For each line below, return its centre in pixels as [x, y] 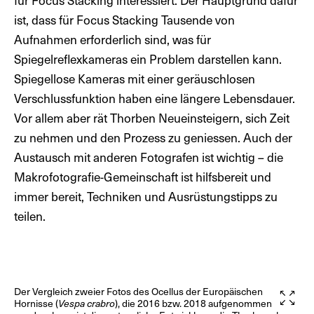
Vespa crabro [87, 303]
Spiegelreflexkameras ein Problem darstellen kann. [148, 59]
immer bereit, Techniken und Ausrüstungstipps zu [146, 196]
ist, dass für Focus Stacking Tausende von [124, 19]
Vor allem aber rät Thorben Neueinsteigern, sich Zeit [152, 117]
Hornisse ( [36, 303]
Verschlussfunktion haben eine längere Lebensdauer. [156, 98]
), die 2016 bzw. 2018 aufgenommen [193, 303]
